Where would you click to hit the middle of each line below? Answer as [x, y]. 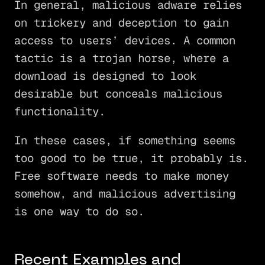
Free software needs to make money [121, 176]
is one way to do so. [79, 211]
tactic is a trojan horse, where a [121, 58]
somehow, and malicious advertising [125, 193]
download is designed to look [105, 76]
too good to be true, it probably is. [131, 158]
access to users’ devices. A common [125, 40]
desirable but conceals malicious [118, 93]
